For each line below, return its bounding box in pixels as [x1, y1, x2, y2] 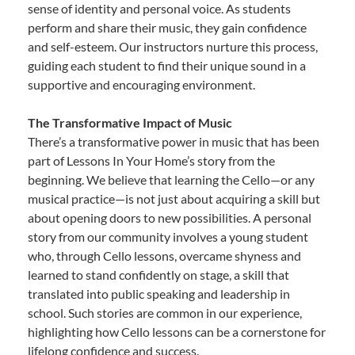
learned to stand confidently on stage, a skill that [28, 266, 289, 282]
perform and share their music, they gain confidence [28, 19, 307, 35]
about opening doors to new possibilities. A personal [28, 209, 311, 225]
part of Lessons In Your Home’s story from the [28, 152, 275, 168]
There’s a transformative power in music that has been [28, 133, 319, 149]
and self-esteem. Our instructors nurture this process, [28, 38, 318, 54]
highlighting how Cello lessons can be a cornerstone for [28, 323, 326, 339]
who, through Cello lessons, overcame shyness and [28, 247, 301, 263]
